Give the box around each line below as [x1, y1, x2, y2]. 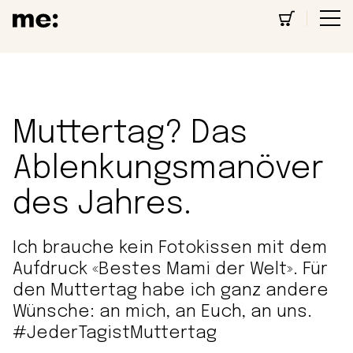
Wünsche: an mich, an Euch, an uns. [13, 303, 312, 321]
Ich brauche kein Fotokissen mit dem [13, 240, 327, 257]
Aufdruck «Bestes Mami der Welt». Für [13, 261, 328, 278]
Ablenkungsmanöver [13, 153, 324, 185]
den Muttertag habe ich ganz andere [13, 282, 329, 299]
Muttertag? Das [13, 117, 247, 150]
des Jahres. [13, 188, 191, 221]
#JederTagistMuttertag [13, 325, 217, 342]
